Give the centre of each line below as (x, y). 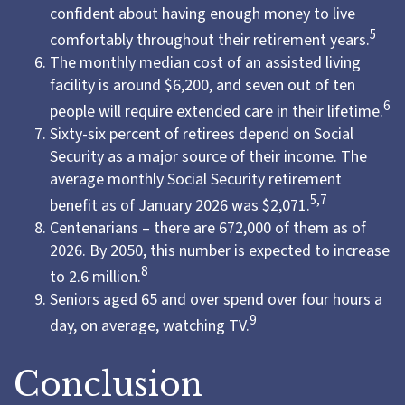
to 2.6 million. (95, 277)
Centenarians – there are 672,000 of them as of (208, 228)
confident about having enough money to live (202, 14)
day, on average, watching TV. (150, 326)
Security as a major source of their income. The (208, 157)
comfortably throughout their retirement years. (210, 40)
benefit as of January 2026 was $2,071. (180, 206)
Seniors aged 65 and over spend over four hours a (216, 300)
